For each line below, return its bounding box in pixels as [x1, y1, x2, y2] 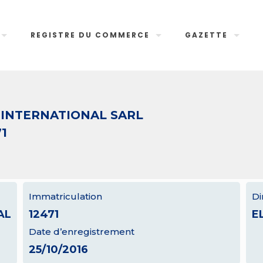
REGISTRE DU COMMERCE [31, 30, 150, 40]
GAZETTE [185, 30, 228, 40]
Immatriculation [28, 191, 102, 202]
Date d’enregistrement [28, 226, 134, 237]
